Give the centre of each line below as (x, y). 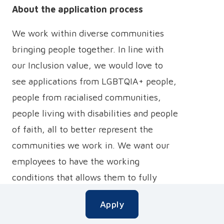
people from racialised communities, (86, 97)
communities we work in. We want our (91, 145)
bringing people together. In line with (88, 49)
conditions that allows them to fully (84, 177)
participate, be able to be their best (84, 193)
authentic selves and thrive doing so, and (95, 209)
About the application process (77, 9)
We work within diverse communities (88, 33)
